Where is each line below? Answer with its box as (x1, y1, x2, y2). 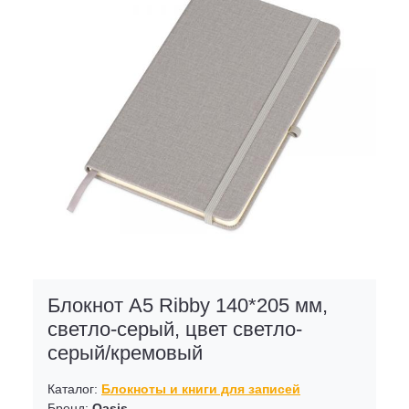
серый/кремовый (47, 341, 203, 365)
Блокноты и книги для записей (101, 382, 300, 397)
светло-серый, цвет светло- (47, 318, 302, 341)
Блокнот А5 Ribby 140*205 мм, (47, 294, 328, 318)
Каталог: (47, 382, 101, 397)
